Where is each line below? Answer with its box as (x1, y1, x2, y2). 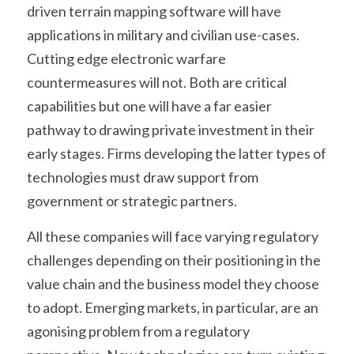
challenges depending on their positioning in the (27, 250, 321, 269)
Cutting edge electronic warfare (27, 49, 226, 67)
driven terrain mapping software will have (27, 2, 281, 20)
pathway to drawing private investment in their (27, 120, 314, 138)
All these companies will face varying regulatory (27, 227, 318, 245)
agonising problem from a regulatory (27, 322, 250, 340)
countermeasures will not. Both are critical (27, 73, 287, 91)
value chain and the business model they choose (27, 274, 319, 292)
